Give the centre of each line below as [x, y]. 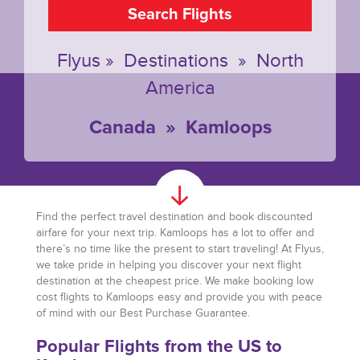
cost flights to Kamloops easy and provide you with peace [179, 297]
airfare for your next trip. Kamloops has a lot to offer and [175, 233]
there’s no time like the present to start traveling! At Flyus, [180, 249]
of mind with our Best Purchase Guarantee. [143, 313]
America [180, 88]
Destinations [176, 61]
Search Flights [180, 14]
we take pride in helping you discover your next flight [169, 265]
